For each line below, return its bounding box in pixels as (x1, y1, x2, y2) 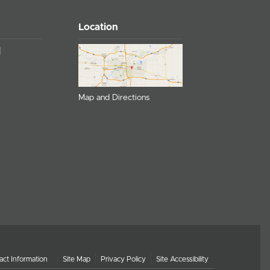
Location (78, 22, 119, 32)
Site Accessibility (156, 255, 209, 263)
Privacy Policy (101, 255, 146, 263)
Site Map (63, 255, 90, 263)
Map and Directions (78, 93, 150, 102)
